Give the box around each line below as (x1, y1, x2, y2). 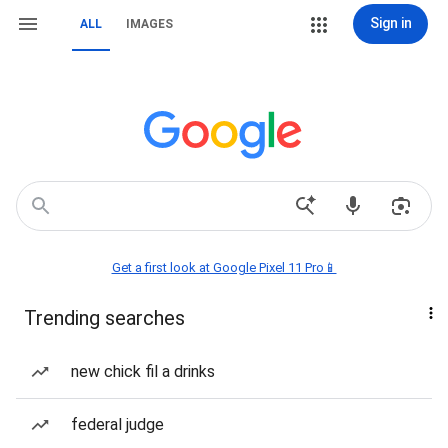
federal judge (71, 415, 164, 434)
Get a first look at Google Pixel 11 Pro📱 (111, 260, 337, 275)
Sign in (369, 15, 412, 31)
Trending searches (24, 306, 185, 330)
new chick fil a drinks (71, 362, 215, 381)
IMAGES (126, 17, 173, 31)
